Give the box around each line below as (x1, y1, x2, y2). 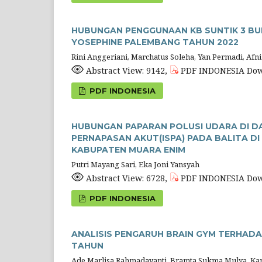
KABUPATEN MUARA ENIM (71, 144, 185, 156)
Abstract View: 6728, (84, 173, 170, 184)
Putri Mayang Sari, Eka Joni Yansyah (71, 159, 199, 170)
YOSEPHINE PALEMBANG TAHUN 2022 (71, 37, 239, 48)
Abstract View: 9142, (84, 65, 170, 77)
